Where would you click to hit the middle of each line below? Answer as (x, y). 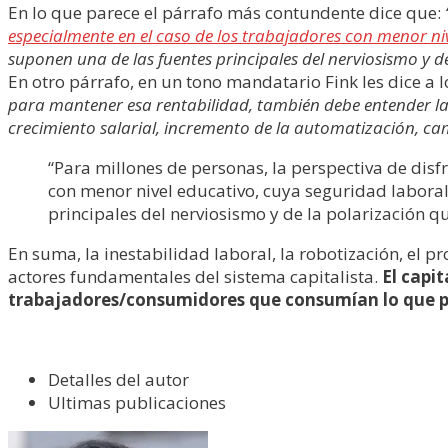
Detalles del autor (118, 379)
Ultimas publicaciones (137, 402)
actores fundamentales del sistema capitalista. (195, 276)
